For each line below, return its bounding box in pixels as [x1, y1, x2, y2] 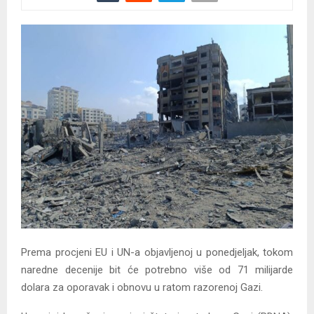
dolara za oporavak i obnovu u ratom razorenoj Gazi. [21, 281, 263, 294]
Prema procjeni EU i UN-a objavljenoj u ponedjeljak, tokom [21, 246, 293, 259]
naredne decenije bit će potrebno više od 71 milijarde [21, 264, 293, 277]
